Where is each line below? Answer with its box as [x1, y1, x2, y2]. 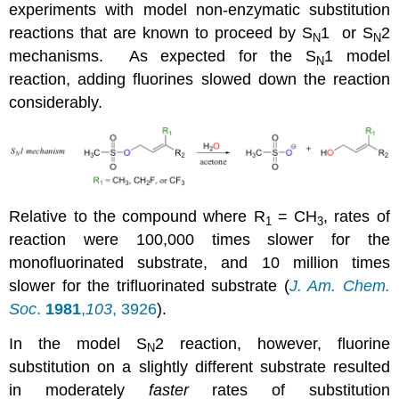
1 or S [320, 24, 373, 43]
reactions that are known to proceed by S [9, 24, 313, 43]
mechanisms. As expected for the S [9, 47, 317, 66]
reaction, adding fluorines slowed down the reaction [9, 70, 390, 89]
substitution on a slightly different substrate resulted [9, 358, 390, 377]
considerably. [9, 94, 108, 112]
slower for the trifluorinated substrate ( [9, 277, 289, 296]
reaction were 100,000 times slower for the [9, 231, 390, 249]
